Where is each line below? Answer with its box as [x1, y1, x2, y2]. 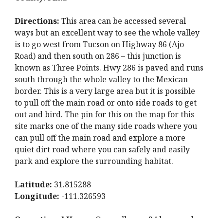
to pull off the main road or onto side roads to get [15, 97, 197, 108]
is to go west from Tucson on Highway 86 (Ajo [15, 39, 184, 50]
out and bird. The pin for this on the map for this [15, 109, 194, 120]
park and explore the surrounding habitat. [15, 156, 173, 166]
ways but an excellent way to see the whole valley [15, 27, 200, 38]
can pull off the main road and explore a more [15, 132, 185, 143]
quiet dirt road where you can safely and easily [15, 144, 190, 155]
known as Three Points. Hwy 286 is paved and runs [15, 62, 203, 73]
